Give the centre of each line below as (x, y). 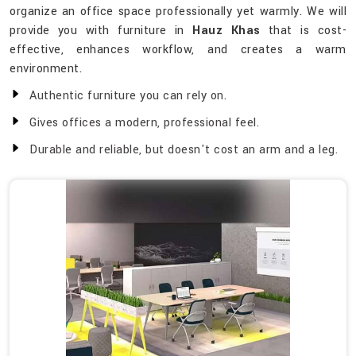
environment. (46, 69)
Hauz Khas (226, 31)
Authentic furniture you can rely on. (128, 96)
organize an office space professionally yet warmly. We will (178, 12)
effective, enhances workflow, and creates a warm (178, 50)
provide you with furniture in (101, 31)
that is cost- (304, 31)
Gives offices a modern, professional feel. (144, 123)
